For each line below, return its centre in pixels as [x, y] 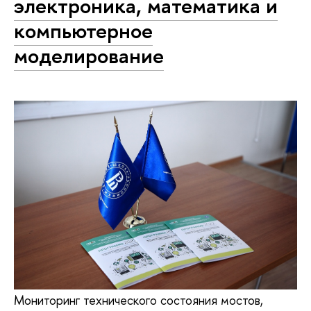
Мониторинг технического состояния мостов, [138, 301]
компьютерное [83, 31]
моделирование [89, 56]
